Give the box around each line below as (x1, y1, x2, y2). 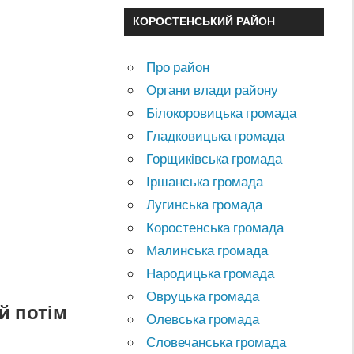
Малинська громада (146, 241, 269, 258)
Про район (146, 58, 210, 75)
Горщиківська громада (146, 149, 283, 167)
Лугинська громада (146, 195, 263, 213)
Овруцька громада (146, 287, 260, 304)
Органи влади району (146, 81, 279, 98)
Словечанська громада (146, 333, 287, 350)
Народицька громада (146, 264, 275, 281)
